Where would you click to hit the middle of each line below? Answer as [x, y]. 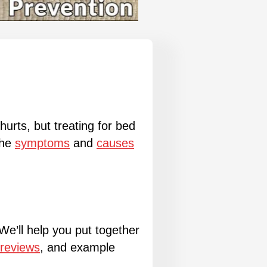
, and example [77, 247]
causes [115, 143]
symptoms [42, 143]
